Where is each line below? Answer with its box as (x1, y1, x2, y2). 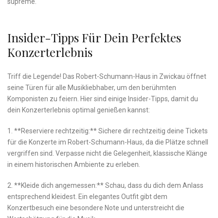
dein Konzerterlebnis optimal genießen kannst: (7, 106, 150, 114)
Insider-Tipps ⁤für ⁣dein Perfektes (7, 30, 181, 46)
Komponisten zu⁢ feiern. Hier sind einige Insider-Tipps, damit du (7, 95, 198, 103)
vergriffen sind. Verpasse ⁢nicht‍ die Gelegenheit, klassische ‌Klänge (7, 149, 207, 158)
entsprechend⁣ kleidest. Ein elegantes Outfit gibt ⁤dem (7, 193, 167, 201)
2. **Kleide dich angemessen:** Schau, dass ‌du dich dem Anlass (7, 182, 203, 190)
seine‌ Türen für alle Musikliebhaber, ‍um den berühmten (7, 84, 176, 92)
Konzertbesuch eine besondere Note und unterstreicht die (7, 204, 184, 212)
